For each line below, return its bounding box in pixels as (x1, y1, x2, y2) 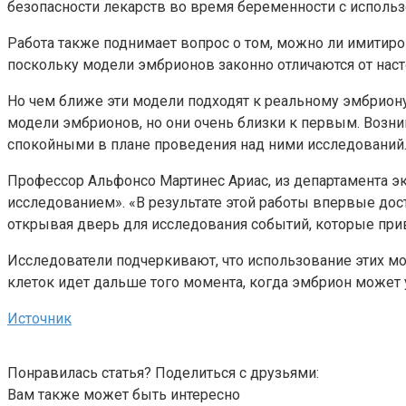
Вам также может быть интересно (7, 385, 240, 403)
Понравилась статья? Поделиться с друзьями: (7, 363, 319, 382)
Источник (7, 309, 72, 327)
